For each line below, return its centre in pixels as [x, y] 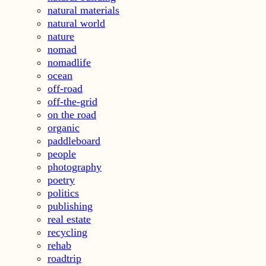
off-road [65, 88]
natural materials [83, 10]
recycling [67, 232]
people [62, 153]
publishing [70, 206]
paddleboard [74, 140]
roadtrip [64, 258]
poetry [61, 180]
